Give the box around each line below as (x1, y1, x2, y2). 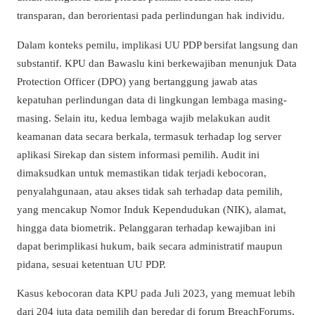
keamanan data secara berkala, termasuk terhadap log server (17, 129, 281, 142)
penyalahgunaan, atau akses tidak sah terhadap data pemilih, (17, 184, 283, 197)
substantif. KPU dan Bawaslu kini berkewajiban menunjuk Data (17, 56, 297, 69)
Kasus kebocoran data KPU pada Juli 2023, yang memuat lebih (17, 286, 295, 299)
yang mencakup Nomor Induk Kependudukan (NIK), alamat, (17, 202, 286, 215)
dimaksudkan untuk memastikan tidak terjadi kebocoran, (17, 166, 266, 179)
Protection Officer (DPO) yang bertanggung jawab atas (17, 75, 257, 87)
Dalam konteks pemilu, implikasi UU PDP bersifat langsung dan (17, 38, 298, 51)
